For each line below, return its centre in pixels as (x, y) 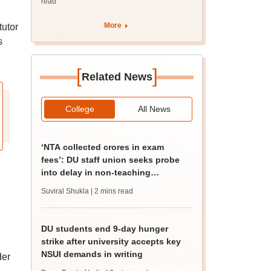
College (80, 109)
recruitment (65, 185)
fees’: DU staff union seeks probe (111, 160)
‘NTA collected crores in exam (103, 147)
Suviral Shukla (65, 191)
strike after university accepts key (111, 241)
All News (154, 109)
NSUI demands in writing (92, 254)
